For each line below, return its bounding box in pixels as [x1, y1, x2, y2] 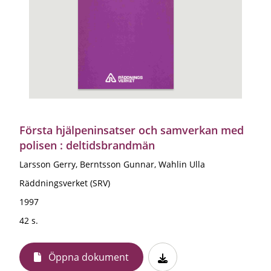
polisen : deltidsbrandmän [19, 137, 155, 152]
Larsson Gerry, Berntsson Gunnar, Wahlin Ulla [19, 158, 205, 170]
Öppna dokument [48, 250, 129, 264]
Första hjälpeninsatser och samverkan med [19, 122, 244, 137]
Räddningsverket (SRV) [19, 177, 110, 189]
